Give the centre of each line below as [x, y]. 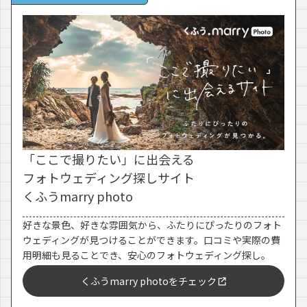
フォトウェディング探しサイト [109, 178]
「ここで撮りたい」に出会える [109, 159]
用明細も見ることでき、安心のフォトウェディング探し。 [147, 255]
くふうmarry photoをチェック [149, 281]
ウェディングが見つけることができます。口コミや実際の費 [151, 240]
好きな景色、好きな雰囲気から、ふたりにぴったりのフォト [152, 225]
